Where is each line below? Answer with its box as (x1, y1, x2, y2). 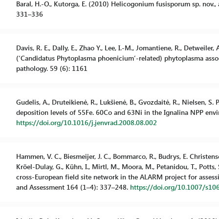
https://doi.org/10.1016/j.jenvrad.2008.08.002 (16, 118, 157, 127)
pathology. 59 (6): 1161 (16, 64, 88, 73)
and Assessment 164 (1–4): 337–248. (16, 182, 130, 192)
